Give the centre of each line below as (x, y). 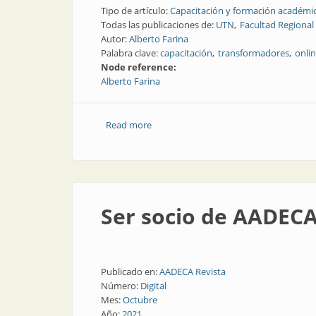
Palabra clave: (130, 53)
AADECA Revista (193, 272)
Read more (128, 125)
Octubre (140, 300)
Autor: (115, 39)
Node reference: (140, 67)
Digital (153, 286)
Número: (121, 286)
